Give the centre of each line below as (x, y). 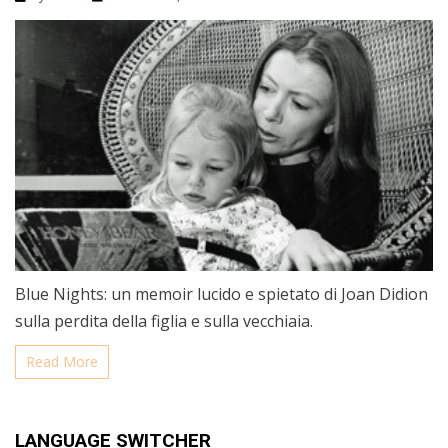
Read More (62, 362)
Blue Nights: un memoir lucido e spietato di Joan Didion (221, 294)
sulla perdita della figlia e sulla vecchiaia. (164, 321)
